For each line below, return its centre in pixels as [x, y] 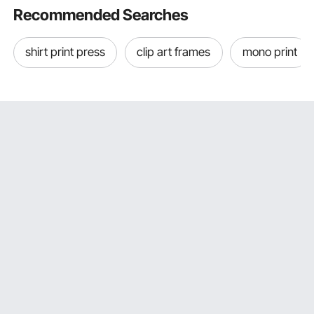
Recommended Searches [101, 15]
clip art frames [174, 52]
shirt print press [66, 52]
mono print [269, 52]
